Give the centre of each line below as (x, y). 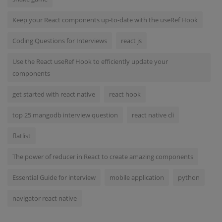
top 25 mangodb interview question (65, 115)
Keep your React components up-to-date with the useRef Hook (105, 20)
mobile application (137, 178)
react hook (125, 94)
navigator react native (45, 198)
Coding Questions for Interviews (60, 41)
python (189, 178)
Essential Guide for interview (54, 178)
